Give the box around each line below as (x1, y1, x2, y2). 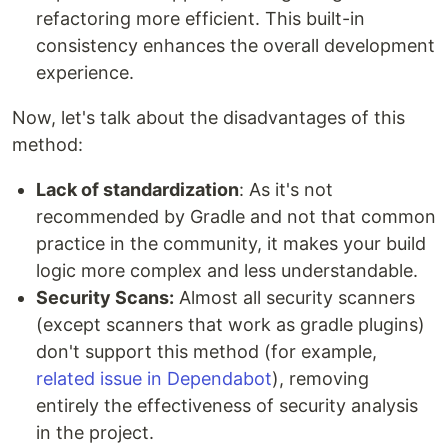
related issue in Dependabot (36, 368, 272, 390)
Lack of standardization (36, 179, 239, 201)
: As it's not (239, 179, 333, 201)
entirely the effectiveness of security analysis (36, 395, 418, 417)
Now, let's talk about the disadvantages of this (12, 107, 405, 129)
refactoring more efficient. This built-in (36, 8, 365, 30)
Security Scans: (36, 287, 174, 309)
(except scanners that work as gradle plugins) (36, 314, 425, 336)
